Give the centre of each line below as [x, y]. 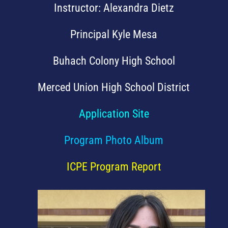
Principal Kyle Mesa [114, 34]
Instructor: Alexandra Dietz [114, 8]
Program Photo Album [114, 140]
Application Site [114, 113]
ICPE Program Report [114, 166]
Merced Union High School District [114, 87]
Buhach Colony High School [114, 61]
